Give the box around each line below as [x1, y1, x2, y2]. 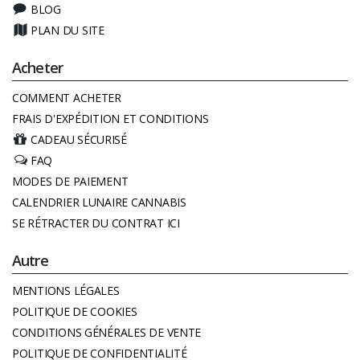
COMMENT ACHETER [12, 89, 121, 105]
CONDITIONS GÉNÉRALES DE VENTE [12, 324, 202, 340]
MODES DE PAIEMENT [12, 173, 129, 189]
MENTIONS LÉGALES [12, 282, 120, 298]
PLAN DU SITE [31, 22, 104, 38]
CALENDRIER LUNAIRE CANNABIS [12, 194, 186, 210]
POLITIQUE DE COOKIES [12, 303, 137, 319]
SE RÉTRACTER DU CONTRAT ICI [12, 215, 180, 231]
